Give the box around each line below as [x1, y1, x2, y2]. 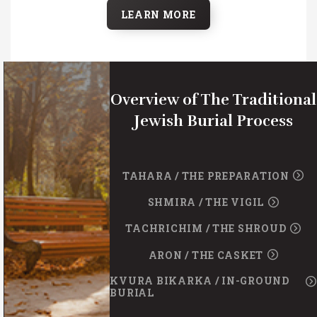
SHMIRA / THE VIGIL [147, 195, 265, 209]
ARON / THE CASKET [148, 248, 264, 262]
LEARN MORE [121, 8, 196, 22]
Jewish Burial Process [134, 111, 293, 131]
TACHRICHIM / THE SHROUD [125, 221, 287, 236]
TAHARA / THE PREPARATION [122, 168, 289, 183]
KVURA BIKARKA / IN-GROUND [110, 273, 289, 287]
